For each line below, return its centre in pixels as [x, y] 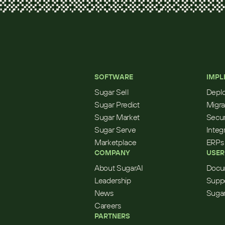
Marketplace [116, 142]
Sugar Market [117, 117]
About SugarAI [119, 168]
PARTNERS [112, 216]
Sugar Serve [115, 130]
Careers [108, 205]
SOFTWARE [114, 77]
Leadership [113, 180]
